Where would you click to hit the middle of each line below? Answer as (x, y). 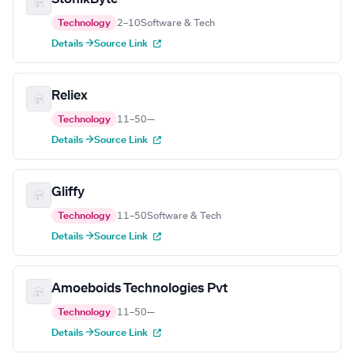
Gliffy (68, 192)
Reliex (70, 96)
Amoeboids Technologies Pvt (139, 289)
